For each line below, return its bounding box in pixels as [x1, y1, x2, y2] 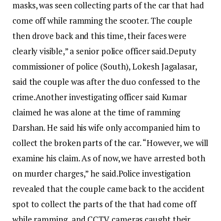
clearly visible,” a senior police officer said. [12, 45, 169, 57]
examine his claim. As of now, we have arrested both [12, 152, 205, 164]
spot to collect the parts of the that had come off [12, 198, 196, 210]
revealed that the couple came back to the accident [12, 183, 205, 195]
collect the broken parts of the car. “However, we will [12, 137, 209, 149]
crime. [12, 91, 36, 103]
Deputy [168, 45, 196, 57]
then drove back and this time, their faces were [12, 30, 187, 42]
